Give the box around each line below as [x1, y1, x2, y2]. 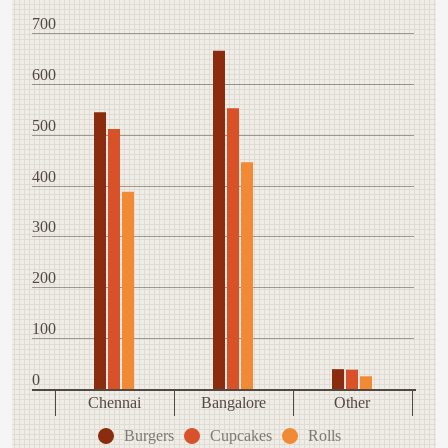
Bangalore [200, 394, 266, 412]
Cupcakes [209, 427, 272, 445]
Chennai [87, 394, 142, 412]
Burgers [123, 427, 174, 445]
